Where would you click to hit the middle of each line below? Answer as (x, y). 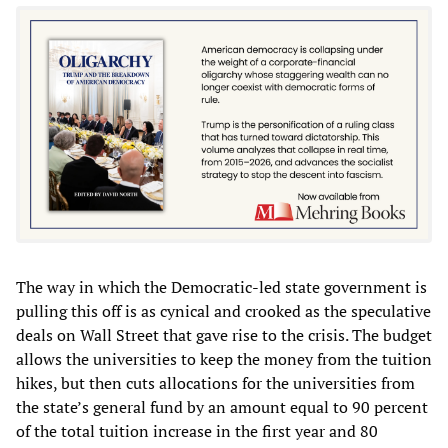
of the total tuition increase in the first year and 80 (197, 431)
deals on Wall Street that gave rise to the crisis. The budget (224, 335)
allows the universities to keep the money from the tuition (224, 359)
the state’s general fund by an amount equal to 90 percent (222, 407)
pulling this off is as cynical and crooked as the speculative (223, 311)
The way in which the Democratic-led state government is (221, 287)
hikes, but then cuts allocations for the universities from (215, 383)
